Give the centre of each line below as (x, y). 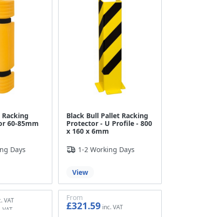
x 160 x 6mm (88, 131)
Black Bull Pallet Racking (108, 115)
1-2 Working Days (107, 149)
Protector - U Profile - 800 (109, 123)
